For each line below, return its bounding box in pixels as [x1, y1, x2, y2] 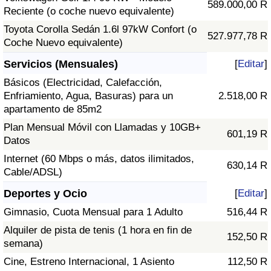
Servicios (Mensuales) [4, 58, 118, 71]
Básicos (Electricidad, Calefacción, [4, 77, 162, 89]
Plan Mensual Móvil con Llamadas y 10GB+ [4, 122, 201, 134]
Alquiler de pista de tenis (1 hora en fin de [4, 224, 192, 237]
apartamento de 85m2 [4, 103, 102, 116]
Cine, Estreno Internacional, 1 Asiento [4, 256, 174, 268]
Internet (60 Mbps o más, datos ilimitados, [4, 153, 194, 165]
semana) [4, 238, 43, 250]
